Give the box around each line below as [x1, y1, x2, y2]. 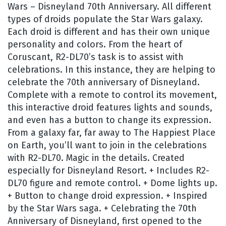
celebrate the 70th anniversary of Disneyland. [8, 76, 200, 88]
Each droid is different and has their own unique [8, 26, 210, 37]
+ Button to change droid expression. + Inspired [8, 190, 207, 201]
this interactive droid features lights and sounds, [8, 101, 212, 113]
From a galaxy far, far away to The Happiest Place [8, 127, 215, 138]
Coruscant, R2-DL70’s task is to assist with [8, 51, 184, 63]
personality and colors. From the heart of [8, 38, 182, 50]
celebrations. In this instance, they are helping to [8, 64, 215, 75]
